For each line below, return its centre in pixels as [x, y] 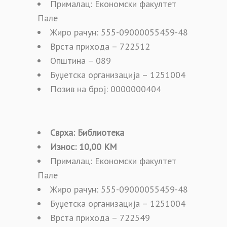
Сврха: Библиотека [87, 132]
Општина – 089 [81, 60]
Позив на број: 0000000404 [106, 89]
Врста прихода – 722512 [100, 46]
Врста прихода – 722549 [100, 217]
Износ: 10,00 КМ [84, 146]
